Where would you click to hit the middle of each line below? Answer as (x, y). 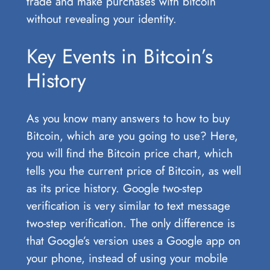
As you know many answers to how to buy (128, 118)
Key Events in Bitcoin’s (119, 56)
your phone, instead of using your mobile (127, 258)
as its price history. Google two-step (114, 188)
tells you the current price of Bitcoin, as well (133, 170)
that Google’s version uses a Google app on (133, 240)
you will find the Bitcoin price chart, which (129, 153)
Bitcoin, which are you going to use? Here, (132, 135)
